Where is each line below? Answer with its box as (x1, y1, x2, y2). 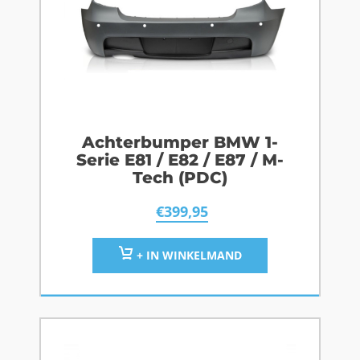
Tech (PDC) (133, 168, 227, 188)
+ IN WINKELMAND (133, 247, 242, 264)
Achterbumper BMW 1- (82, 133, 278, 153)
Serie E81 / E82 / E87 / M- (76, 150, 284, 170)
